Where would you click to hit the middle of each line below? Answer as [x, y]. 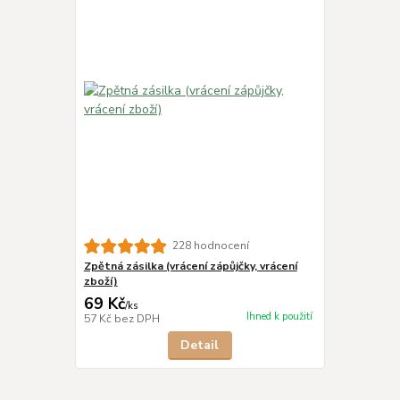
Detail [200, 345]
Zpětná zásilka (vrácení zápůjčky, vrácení [190, 266]
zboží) [100, 281]
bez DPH [137, 318]
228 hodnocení [210, 246]
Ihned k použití [279, 317]
